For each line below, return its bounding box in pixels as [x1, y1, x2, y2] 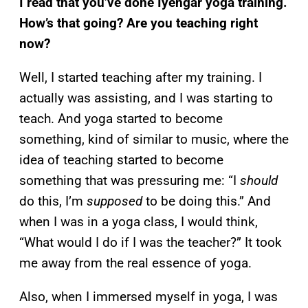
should [240, 172, 278, 188]
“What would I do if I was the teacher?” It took [19, 234, 282, 250]
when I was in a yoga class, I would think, [19, 213, 258, 230]
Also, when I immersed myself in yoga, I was [19, 288, 278, 305]
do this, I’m [19, 192, 87, 209]
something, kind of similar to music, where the [19, 131, 289, 147]
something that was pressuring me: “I [19, 172, 240, 188]
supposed [87, 192, 142, 209]
